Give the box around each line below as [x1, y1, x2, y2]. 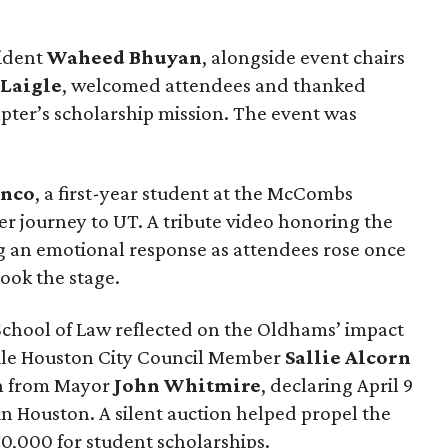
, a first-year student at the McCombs [35, 181, 354, 206]
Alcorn [345, 345, 412, 370]
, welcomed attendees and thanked [62, 73, 367, 98]
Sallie [285, 345, 342, 370]
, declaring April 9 [261, 373, 414, 398]
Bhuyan [129, 45, 203, 70]
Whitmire [164, 373, 262, 398]
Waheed [47, 45, 126, 70]
